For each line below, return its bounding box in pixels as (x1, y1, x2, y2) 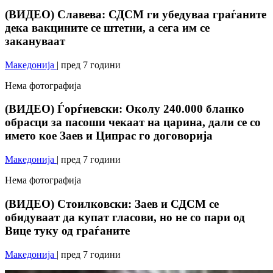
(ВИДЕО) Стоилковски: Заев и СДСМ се (5, 197, 219, 210)
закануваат (5, 34, 65, 48)
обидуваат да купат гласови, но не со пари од (5, 210, 245, 224)
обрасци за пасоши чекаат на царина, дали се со (5, 116, 261, 129)
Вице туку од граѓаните (5, 224, 130, 237)
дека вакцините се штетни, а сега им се (5, 21, 210, 34)
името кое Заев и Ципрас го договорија (5, 129, 213, 143)
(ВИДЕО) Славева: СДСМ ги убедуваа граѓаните (5, 7, 266, 21)
